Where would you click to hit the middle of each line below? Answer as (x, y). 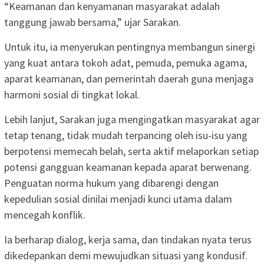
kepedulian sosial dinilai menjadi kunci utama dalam (118, 199)
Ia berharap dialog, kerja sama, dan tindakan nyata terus (128, 240)
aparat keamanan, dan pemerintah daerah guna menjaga (129, 79)
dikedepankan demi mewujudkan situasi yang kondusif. (126, 256)
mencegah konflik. (45, 215)
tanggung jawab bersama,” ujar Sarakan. (93, 22)
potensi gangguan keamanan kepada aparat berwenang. (128, 167)
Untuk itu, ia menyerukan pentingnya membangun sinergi (130, 47)
